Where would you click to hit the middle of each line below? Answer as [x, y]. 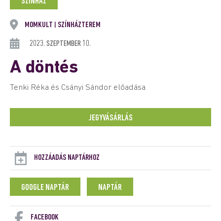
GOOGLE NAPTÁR [45, 188]
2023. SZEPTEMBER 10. [60, 44]
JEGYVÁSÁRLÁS [110, 118]
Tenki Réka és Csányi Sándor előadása [78, 88]
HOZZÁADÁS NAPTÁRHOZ [67, 158]
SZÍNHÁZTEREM [78, 25]
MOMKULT [39, 25]
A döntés [44, 68]
